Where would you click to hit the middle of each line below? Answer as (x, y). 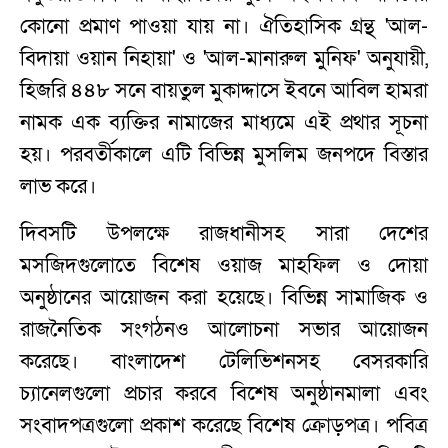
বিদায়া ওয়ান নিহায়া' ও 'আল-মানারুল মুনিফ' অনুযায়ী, (224, 58)
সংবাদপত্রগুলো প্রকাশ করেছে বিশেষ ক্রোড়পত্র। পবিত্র (224, 425)
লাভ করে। (58, 186)
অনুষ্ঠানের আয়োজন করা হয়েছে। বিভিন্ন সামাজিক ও (224, 297)
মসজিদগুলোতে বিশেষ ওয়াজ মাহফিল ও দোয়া (224, 265)
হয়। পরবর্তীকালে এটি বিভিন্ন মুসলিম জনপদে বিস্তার (224, 154)
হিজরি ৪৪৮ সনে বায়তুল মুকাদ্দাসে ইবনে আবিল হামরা (224, 90)
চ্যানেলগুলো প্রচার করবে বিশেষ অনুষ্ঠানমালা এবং (224, 393)
